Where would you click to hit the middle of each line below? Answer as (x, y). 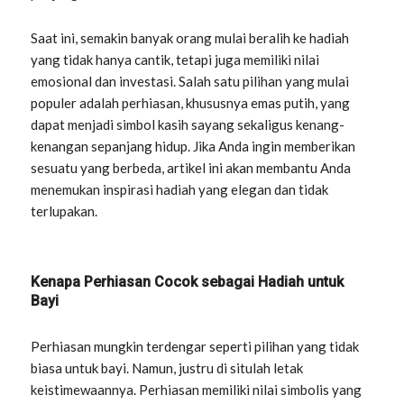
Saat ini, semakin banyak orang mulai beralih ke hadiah (190, 38)
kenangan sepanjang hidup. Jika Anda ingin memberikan (193, 147)
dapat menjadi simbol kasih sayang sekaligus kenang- (188, 125)
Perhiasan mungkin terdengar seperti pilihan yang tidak (195, 347)
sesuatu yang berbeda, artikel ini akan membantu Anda (191, 168)
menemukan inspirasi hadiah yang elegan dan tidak (180, 190)
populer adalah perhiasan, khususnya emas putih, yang (191, 103)
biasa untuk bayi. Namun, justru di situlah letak (167, 368)
